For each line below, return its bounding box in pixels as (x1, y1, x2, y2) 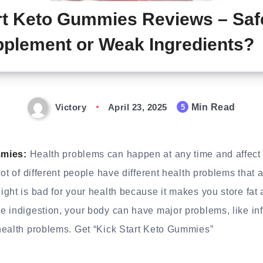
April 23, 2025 (107, 102, 167, 113)
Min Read (188, 102, 235, 113)
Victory (55, 102, 87, 113)
